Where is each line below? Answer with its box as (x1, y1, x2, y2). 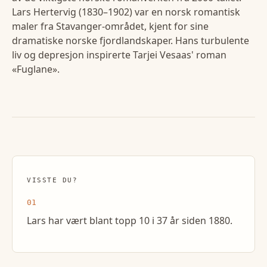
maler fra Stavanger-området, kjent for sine (12, 20, 209, 33)
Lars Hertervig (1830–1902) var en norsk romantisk (12, 5, 240, 19)
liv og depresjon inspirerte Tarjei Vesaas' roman (12, 48, 226, 62)
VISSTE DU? (27, 176, 78, 185)
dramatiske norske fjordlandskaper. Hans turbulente (12, 34, 249, 48)
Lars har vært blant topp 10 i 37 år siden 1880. (27, 214, 232, 228)
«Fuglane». (12, 63, 60, 76)
